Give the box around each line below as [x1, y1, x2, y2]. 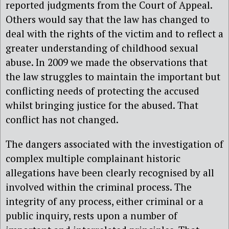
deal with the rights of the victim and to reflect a [6, 27, 223, 40]
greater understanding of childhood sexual [6, 41, 198, 55]
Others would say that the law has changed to [6, 13, 210, 26]
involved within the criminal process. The [6, 180, 192, 193]
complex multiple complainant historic [6, 151, 180, 165]
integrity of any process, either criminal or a [6, 194, 203, 208]
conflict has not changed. [6, 113, 119, 126]
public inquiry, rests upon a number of [6, 209, 177, 222]
